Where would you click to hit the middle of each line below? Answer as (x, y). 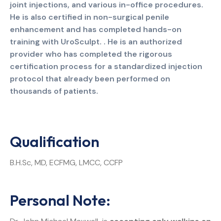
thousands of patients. (54, 91)
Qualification (55, 141)
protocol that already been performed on (90, 78)
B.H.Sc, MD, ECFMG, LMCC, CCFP (66, 162)
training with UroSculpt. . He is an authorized (96, 41)
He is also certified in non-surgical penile (90, 17)
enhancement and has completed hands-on (96, 29)
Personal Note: (60, 201)
